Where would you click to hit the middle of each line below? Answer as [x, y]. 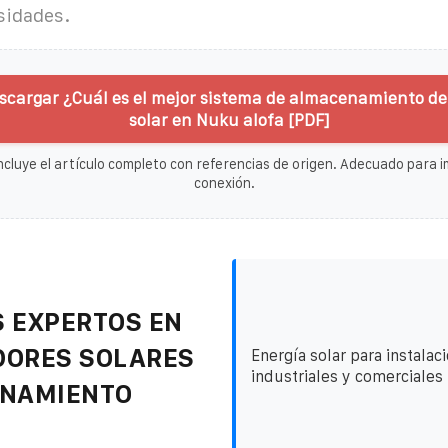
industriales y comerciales [346, 376]
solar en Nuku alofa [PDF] [229, 119]
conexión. [224, 182]
